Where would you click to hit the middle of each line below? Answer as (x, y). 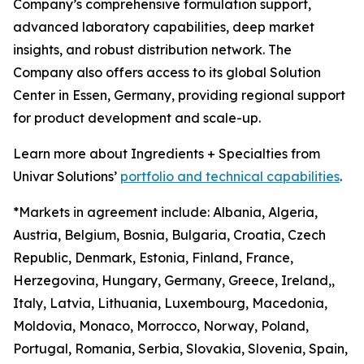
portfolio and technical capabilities (230, 176)
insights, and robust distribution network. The (152, 50)
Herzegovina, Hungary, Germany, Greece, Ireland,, (174, 280)
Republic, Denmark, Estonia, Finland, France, (153, 258)
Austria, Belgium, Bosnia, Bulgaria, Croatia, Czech (169, 235)
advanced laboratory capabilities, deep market (164, 27)
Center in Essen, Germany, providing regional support (179, 95)
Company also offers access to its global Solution (167, 72)
